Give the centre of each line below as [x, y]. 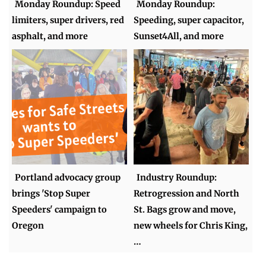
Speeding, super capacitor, [189, 20]
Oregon [28, 226]
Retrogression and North [187, 194]
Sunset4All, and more [179, 36]
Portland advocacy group [68, 178]
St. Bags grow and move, [185, 210]
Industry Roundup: [177, 178]
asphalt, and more [50, 36]
